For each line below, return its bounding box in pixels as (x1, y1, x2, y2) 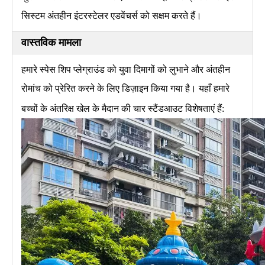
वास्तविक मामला (21, 36, 81, 49)
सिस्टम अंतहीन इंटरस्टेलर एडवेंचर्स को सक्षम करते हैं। (21, 10, 202, 21)
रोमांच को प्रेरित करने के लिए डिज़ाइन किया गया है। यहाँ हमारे (21, 83, 230, 93)
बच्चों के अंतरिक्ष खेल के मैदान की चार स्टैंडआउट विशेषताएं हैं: (21, 103, 224, 114)
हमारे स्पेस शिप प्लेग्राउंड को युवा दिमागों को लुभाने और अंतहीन (21, 64, 230, 75)
